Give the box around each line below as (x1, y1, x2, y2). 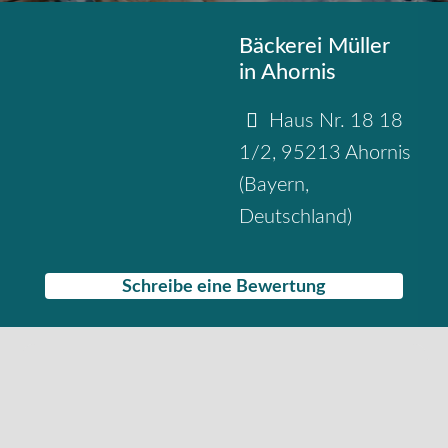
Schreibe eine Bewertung (122, 277, 326, 295)
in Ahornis (239, 61, 336, 84)
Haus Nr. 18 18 (269, 111, 403, 132)
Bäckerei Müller (239, 35, 390, 58)
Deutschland (239, 207, 347, 228)
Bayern (244, 175, 305, 196)
